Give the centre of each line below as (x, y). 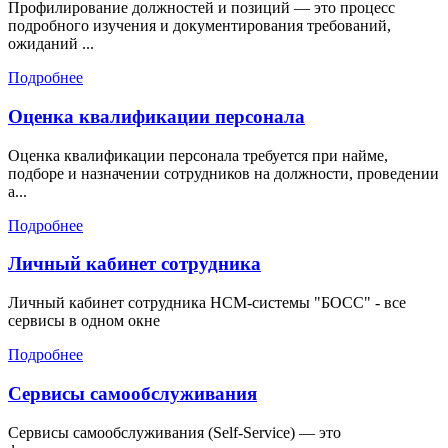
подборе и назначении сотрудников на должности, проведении (223, 173)
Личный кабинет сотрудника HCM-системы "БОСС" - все (207, 303)
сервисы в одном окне (84, 321)
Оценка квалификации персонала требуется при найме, (198, 155)
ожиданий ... (51, 44)
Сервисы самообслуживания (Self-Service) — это (174, 432)
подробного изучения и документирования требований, (199, 26)
